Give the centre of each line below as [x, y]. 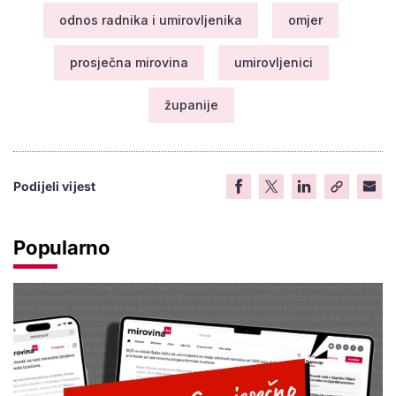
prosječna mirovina [129, 63]
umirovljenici [273, 63]
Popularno [62, 248]
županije [191, 105]
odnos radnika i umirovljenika [151, 20]
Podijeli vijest [55, 187]
